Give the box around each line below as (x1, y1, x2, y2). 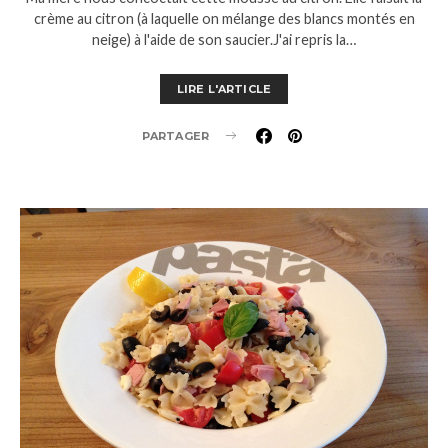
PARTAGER (141, 128, 209, 143)
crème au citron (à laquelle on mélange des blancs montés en (33, 9, 415, 27)
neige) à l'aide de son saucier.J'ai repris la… (92, 30, 356, 48)
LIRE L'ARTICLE (177, 81, 271, 96)
